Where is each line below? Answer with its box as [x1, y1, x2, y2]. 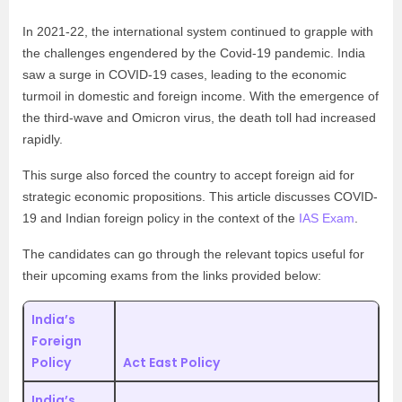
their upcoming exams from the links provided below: [22, 268, 321, 283]
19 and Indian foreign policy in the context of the [22, 211, 299, 225]
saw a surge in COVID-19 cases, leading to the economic [22, 67, 346, 82]
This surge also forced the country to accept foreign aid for [22, 168, 354, 182]
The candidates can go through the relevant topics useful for [22, 247, 364, 261]
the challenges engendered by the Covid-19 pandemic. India [22, 46, 365, 60]
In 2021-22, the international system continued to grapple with [22, 24, 373, 39]
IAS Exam [299, 211, 354, 225]
